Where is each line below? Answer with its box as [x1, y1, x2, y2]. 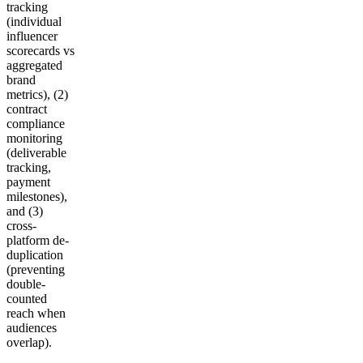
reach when [6, 305, 66, 320]
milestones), [6, 189, 67, 203]
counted [6, 291, 47, 305]
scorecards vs [6, 43, 75, 58]
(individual [6, 14, 62, 28]
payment [6, 174, 50, 189]
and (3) [6, 203, 43, 218]
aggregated [6, 58, 62, 72]
